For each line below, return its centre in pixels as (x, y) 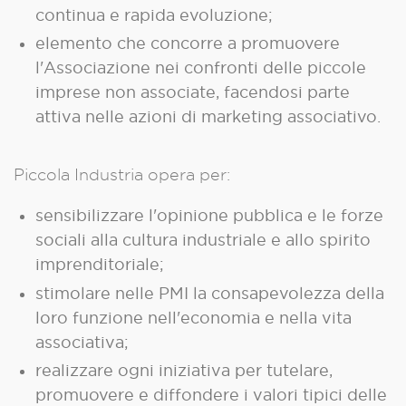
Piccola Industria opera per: (122, 174)
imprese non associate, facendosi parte (193, 92)
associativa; (82, 342)
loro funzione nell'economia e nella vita (193, 317)
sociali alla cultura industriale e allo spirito (203, 240)
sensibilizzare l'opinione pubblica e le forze (209, 215)
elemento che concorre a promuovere (188, 43)
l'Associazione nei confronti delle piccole (201, 68)
